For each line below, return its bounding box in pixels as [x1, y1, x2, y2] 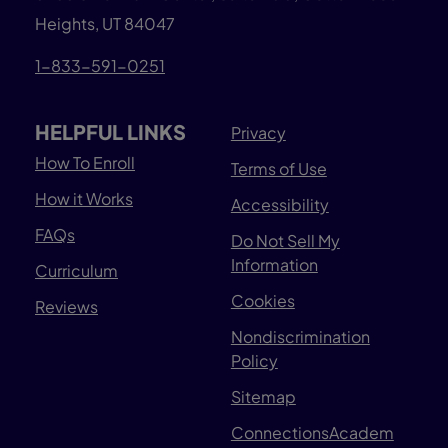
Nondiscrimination [230, 326, 370, 348]
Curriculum [35, 260, 118, 282]
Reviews [35, 296, 98, 318]
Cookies [230, 290, 295, 312]
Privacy [230, 122, 286, 144]
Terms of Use [230, 158, 327, 180]
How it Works [35, 188, 133, 210]
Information [230, 254, 318, 276]
